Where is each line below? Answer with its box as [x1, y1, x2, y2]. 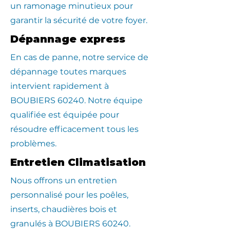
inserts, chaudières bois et [10, 204, 117, 214]
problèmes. [10, 139, 56, 148]
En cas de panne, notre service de [10, 52, 148, 62]
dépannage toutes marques [10, 67, 126, 76]
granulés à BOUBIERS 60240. [10, 219, 130, 228]
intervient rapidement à [10, 81, 109, 91]
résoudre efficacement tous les [10, 124, 139, 134]
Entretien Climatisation [10, 156, 149, 168]
